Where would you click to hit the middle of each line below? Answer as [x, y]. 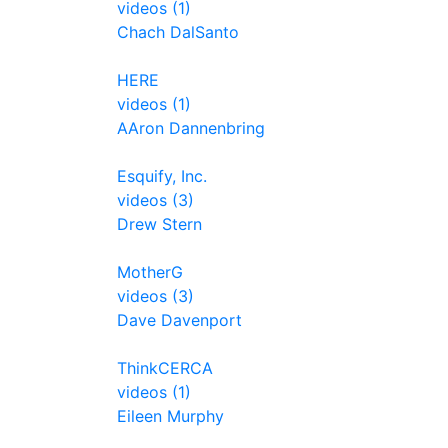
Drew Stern [159, 224]
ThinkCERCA [165, 368]
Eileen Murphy [170, 416]
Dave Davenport [179, 320]
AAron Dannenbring [191, 128]
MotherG [150, 272]
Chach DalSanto [178, 32]
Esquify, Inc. [162, 176]
